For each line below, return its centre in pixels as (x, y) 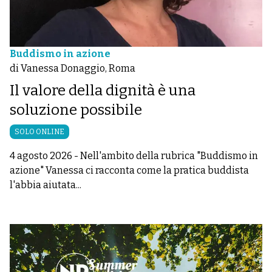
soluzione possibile (77, 110)
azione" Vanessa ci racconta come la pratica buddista (129, 170)
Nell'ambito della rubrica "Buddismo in (169, 156)
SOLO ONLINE (39, 132)
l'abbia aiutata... (46, 185)
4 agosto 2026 (41, 156)
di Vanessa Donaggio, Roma (73, 68)
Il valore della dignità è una (103, 90)
